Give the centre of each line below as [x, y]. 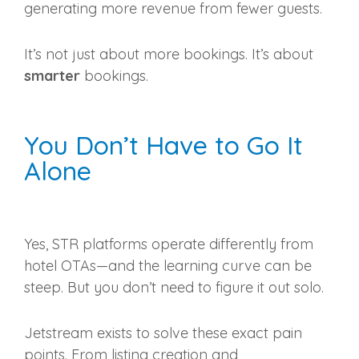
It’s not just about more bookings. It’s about [169, 54]
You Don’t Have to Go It [163, 145]
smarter [52, 76]
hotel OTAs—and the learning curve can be [168, 266]
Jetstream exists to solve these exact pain [163, 333]
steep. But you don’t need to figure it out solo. [174, 288]
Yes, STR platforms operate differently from [169, 244]
